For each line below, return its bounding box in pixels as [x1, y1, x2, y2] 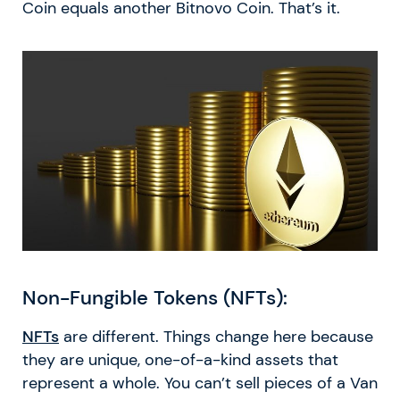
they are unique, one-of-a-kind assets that [22, 350, 338, 371]
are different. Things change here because [59, 327, 373, 347]
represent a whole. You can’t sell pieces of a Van [22, 373, 378, 394]
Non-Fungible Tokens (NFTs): [22, 285, 287, 312]
